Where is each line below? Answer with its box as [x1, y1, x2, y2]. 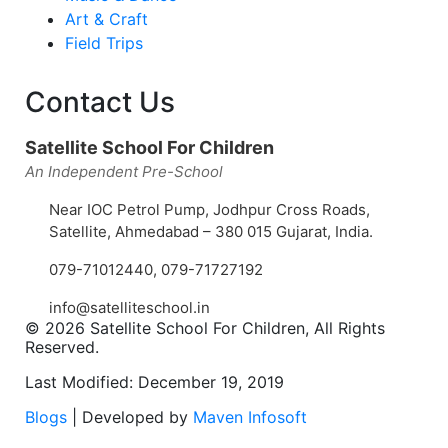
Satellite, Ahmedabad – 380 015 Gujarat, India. [49, 221, 373, 241]
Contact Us [25, 84, 175, 119]
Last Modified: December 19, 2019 [25, 371, 284, 392]
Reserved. [25, 336, 99, 357]
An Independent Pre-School [25, 161, 223, 181]
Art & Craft [65, 8, 148, 29]
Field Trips [65, 32, 143, 53]
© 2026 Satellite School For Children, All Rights [25, 317, 385, 338]
